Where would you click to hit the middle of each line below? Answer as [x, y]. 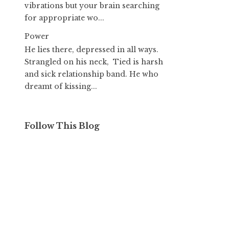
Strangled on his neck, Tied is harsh [94, 62]
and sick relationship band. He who [91, 74]
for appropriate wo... [64, 18]
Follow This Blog [62, 126]
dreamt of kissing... [61, 87]
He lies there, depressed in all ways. [91, 50]
